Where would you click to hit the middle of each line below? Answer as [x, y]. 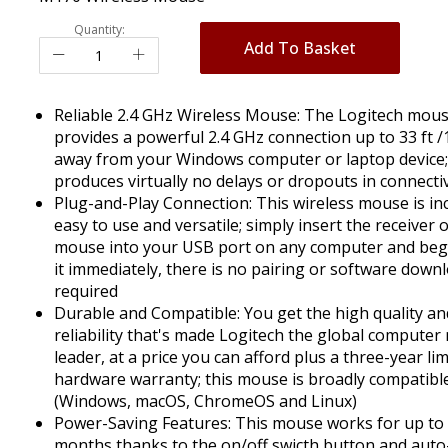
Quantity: [99, 29]
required [86, 290]
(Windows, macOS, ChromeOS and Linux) [205, 400]
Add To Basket [300, 47]
